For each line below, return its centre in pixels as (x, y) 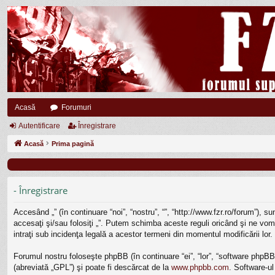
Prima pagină (73, 143)
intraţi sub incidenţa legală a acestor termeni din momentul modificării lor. (143, 234)
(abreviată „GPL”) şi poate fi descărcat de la (92, 268)
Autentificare (39, 126)
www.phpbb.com (200, 268)
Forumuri (76, 107)
